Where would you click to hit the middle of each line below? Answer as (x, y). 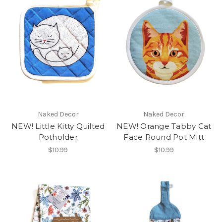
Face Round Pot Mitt (164, 137)
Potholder (58, 137)
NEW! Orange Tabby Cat (164, 126)
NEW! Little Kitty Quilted (58, 126)
